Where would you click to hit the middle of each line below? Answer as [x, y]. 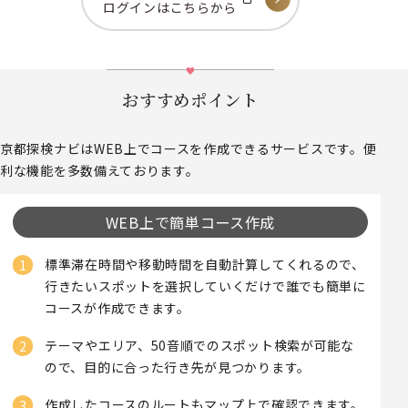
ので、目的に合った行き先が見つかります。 [178, 367]
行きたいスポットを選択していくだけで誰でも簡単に [205, 286]
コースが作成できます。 [117, 308]
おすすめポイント [190, 100]
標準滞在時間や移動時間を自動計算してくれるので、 [205, 265]
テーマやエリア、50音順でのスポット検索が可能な [199, 345]
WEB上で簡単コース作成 [190, 222]
